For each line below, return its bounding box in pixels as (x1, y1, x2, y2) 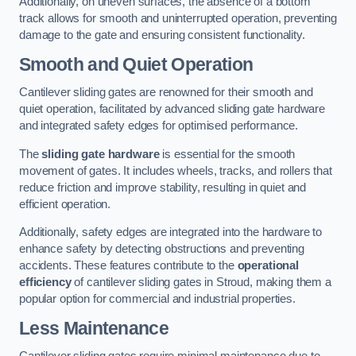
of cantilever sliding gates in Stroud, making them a (71, 276, 331, 289)
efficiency (19, 276, 72, 289)
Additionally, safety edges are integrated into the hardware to (19, 226, 322, 239)
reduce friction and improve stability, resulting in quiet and (19, 180, 307, 194)
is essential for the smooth (159, 147, 296, 161)
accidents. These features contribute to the (19, 259, 238, 273)
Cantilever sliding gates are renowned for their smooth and (19, 86, 313, 99)
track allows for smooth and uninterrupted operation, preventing (19, 12, 337, 25)
